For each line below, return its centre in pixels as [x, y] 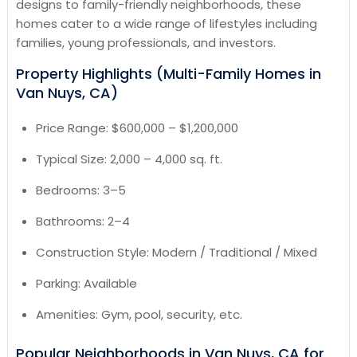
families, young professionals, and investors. [145, 43]
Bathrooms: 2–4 [82, 222]
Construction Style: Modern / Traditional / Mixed [176, 253]
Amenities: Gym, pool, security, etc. [139, 315]
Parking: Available [86, 284]
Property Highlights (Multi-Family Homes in [168, 74]
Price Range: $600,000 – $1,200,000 [137, 128]
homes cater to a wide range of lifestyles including [166, 24]
